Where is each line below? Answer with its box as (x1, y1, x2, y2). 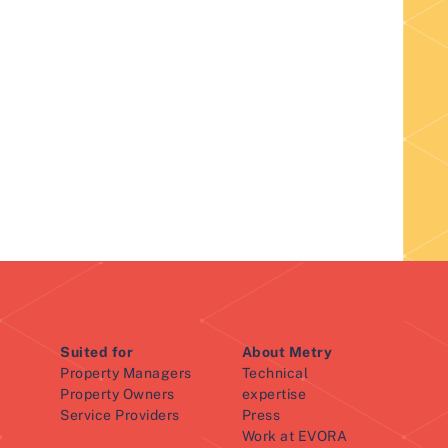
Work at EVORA (241, 428, 348, 444)
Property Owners (60, 386, 175, 402)
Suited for (60, 344, 133, 360)
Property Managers (60, 365, 192, 381)
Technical (241, 365, 309, 381)
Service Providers (60, 407, 180, 423)
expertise (241, 386, 307, 402)
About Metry (241, 344, 333, 360)
